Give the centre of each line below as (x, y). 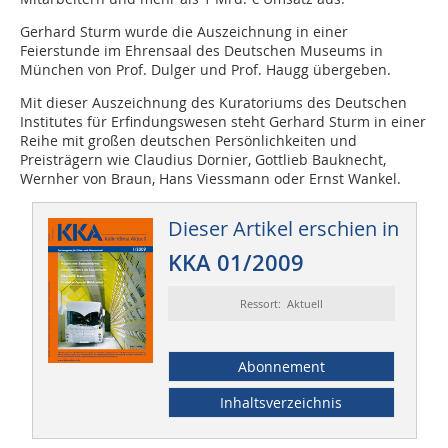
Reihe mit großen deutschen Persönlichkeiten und (188, 141)
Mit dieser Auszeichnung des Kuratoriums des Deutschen (213, 103)
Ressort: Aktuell (281, 304)
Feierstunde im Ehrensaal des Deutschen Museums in (201, 51)
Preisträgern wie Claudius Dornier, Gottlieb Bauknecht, (203, 160)
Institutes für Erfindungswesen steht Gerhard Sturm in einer (223, 122)
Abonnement (281, 367)
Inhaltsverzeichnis (281, 403)
